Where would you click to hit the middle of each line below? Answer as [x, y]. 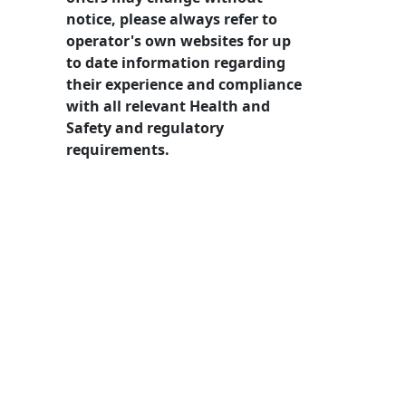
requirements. [118, 149]
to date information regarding [176, 62]
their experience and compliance [184, 84]
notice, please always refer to [172, 19]
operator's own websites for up [179, 40]
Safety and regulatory [145, 127]
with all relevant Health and [168, 106]
